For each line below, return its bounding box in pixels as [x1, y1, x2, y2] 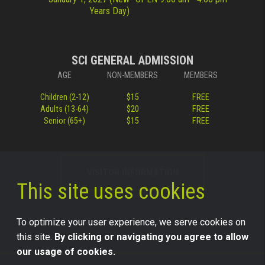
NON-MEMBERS [107, 70, 158, 81]
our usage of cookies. [17, 246, 115, 258]
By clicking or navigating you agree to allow [54, 231, 248, 243]
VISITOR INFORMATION [86, 167, 179, 179]
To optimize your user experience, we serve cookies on [17, 216, 245, 228]
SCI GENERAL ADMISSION [72, 53, 193, 68]
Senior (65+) [44, 116, 85, 127]
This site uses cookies [17, 179, 205, 205]
